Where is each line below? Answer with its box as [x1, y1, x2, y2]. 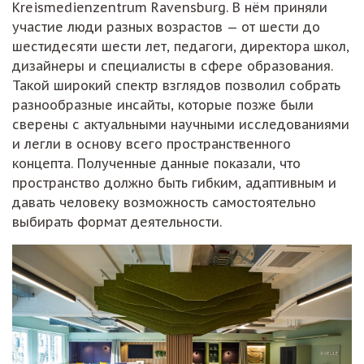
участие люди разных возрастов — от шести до [12, 18, 320, 35]
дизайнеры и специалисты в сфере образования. [12, 57, 333, 74]
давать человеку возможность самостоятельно [12, 193, 316, 210]
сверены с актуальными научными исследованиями [12, 115, 349, 132]
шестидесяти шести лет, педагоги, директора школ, [12, 37, 349, 54]
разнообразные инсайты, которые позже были [12, 96, 314, 113]
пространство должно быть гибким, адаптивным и [12, 174, 336, 191]
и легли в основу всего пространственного [12, 135, 291, 152]
